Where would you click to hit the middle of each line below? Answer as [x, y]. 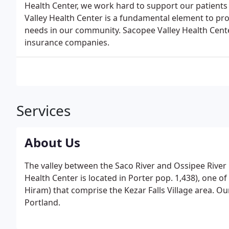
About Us [52, 142]
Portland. [42, 202]
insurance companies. [67, 42]
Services [43, 110]
